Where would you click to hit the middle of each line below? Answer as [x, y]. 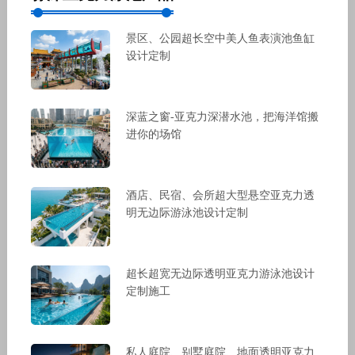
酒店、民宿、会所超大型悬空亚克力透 [220, 195]
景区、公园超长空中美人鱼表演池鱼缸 [220, 39]
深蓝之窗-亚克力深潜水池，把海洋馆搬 [222, 117]
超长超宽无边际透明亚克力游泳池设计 [220, 273]
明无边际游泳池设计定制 [187, 212]
